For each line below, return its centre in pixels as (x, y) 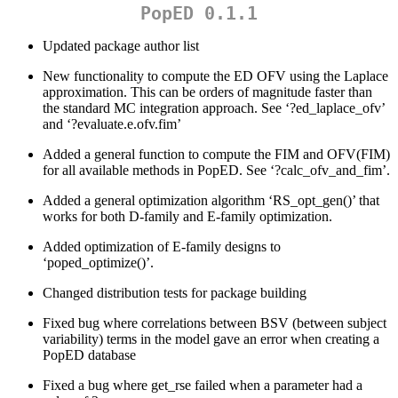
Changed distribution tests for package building (175, 293)
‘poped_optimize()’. (98, 263)
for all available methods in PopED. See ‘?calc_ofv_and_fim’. (216, 171)
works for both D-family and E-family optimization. (187, 217)
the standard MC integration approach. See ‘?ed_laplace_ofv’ (214, 108)
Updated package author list (121, 46)
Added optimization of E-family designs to (162, 247)
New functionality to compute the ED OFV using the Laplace (215, 76)
